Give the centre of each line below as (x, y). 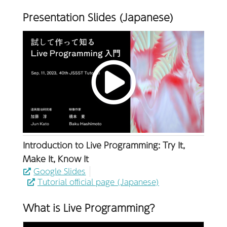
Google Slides (60, 171)
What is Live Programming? (89, 207)
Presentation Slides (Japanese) (98, 17)
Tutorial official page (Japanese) (98, 181)
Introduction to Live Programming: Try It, (104, 145)
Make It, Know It (56, 159)
